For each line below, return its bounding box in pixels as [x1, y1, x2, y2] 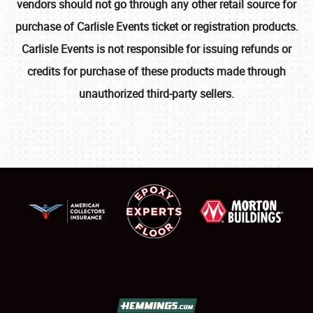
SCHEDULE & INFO [28, 266, 127, 282]
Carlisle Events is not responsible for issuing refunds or [22, 41, 291, 57]
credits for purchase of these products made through [27, 64, 286, 79]
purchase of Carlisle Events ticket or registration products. [15, 19, 298, 34]
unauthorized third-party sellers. [79, 86, 234, 101]
